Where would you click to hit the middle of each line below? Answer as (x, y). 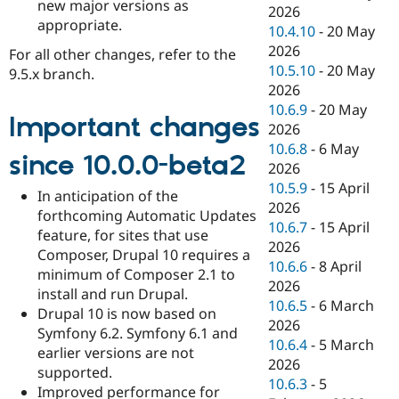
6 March (347, 306)
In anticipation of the (108, 196)
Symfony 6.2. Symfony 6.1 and (138, 334)
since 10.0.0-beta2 (127, 167)
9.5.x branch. (52, 74)
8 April (341, 267)
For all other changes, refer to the (122, 55)
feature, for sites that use (123, 236)
